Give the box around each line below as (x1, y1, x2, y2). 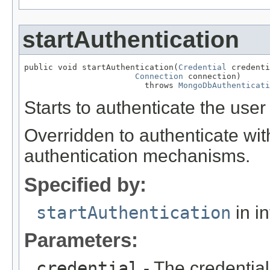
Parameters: (24, 228, 138, 251)
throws (24, 80, 178, 90)
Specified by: (24, 173, 146, 196)
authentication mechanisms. (24, 145, 250, 166)
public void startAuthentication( (24, 62, 178, 72)
